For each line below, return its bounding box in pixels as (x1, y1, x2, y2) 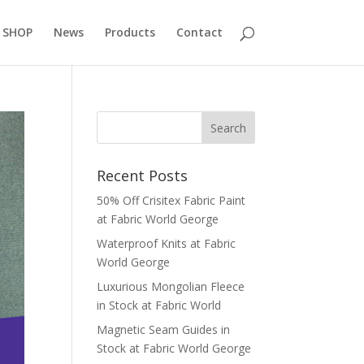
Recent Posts (97, 166, 188, 185)
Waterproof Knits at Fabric (97, 236, 236, 251)
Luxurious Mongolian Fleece (97, 279, 245, 294)
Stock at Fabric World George (97, 340, 252, 356)
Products (104, 24, 155, 40)
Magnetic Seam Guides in (97, 322, 231, 337)
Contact (175, 24, 223, 40)
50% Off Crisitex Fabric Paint (97, 193, 246, 208)
